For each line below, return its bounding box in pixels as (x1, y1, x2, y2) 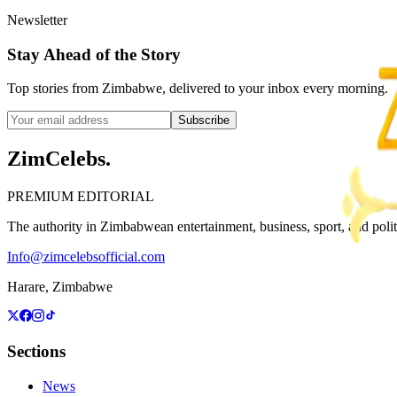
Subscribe (178, 113, 230, 128)
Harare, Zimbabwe (7, 279, 113, 295)
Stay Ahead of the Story (7, 44, 181, 64)
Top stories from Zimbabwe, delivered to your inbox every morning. (7, 81, 388, 97)
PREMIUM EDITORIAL (7, 189, 154, 205)
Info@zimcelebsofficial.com (7, 249, 165, 265)
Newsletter (7, 12, 67, 27)
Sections (7, 341, 66, 361)
